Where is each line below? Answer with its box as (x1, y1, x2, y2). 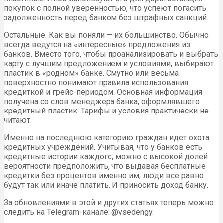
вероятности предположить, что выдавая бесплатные (4, 161, 206, 171)
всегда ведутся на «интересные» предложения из (4, 40, 190, 50)
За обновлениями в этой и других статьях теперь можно (4, 198, 214, 208)
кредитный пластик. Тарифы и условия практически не (4, 106, 209, 116)
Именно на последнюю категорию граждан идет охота (4, 133, 209, 143)
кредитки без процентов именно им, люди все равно (4, 171, 204, 181)
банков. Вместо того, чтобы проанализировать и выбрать (4, 49, 218, 59)
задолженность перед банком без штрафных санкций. (4, 13, 208, 23)
